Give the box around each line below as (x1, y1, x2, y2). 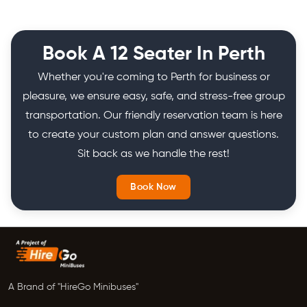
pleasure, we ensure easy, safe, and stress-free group (22, 90, 285, 102)
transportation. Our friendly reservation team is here (25, 110, 282, 121)
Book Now (130, 182, 177, 192)
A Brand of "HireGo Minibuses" (8, 282, 138, 293)
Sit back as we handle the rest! (77, 148, 230, 160)
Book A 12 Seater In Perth (42, 44, 265, 64)
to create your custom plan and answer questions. (28, 129, 279, 140)
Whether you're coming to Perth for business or (37, 71, 270, 83)
